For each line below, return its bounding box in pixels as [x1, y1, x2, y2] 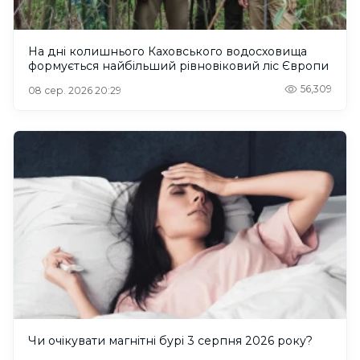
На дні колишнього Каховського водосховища [28, 44, 307, 59]
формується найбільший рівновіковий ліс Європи [28, 59, 329, 74]
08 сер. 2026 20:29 [28, 84, 121, 97]
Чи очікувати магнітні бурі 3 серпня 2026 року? [28, 333, 313, 348]
